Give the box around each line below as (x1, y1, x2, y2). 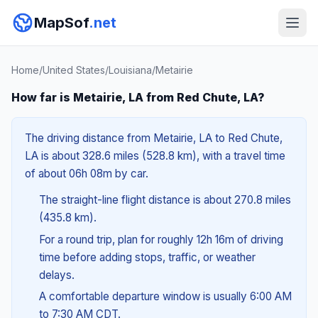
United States (43, 64, 105, 76)
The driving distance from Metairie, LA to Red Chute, (25, 131, 283, 145)
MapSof (34, 14, 89, 31)
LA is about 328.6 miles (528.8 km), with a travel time (25, 149, 285, 163)
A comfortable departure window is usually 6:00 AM (38, 290, 292, 304)
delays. (38, 268, 75, 282)
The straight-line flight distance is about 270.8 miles (38, 193, 291, 207)
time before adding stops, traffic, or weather (38, 250, 256, 264)
